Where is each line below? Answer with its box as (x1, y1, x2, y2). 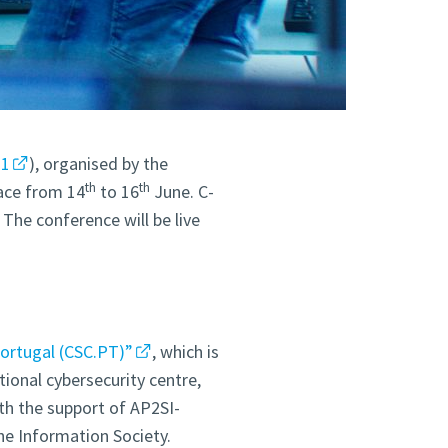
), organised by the (29, 152, 169, 176)
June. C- (149, 180, 214, 204)
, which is (152, 340, 220, 364)
